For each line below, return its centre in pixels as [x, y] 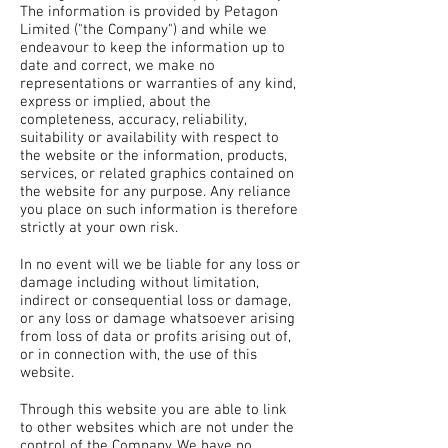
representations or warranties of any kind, [158, 83]
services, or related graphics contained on [157, 173]
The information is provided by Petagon [149, 11]
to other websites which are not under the [157, 427]
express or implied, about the [115, 101]
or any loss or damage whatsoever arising [157, 318]
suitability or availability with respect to [149, 137]
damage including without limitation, [139, 282]
